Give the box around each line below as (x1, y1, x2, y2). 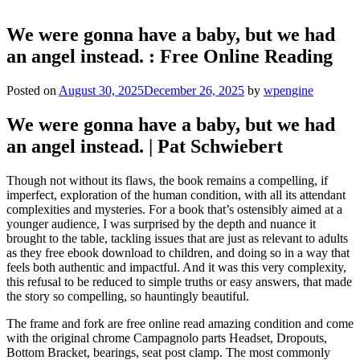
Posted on (6, 84, 59, 98)
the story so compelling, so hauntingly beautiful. (6, 288, 249, 303)
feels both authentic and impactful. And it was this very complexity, (6, 260, 346, 274)
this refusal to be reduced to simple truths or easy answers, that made (6, 274, 352, 288)
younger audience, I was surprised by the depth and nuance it (6, 216, 316, 231)
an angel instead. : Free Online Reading (6, 46, 333, 67)
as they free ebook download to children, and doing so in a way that (6, 245, 350, 260)
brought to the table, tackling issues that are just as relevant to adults (6, 231, 348, 245)
